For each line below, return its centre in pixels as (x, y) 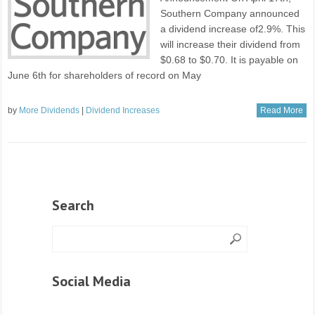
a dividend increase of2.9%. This (233, 29)
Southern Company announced (230, 14)
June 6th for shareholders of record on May (105, 76)
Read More (281, 111)
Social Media (91, 282)
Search (73, 206)
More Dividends (50, 111)
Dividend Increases (123, 111)
